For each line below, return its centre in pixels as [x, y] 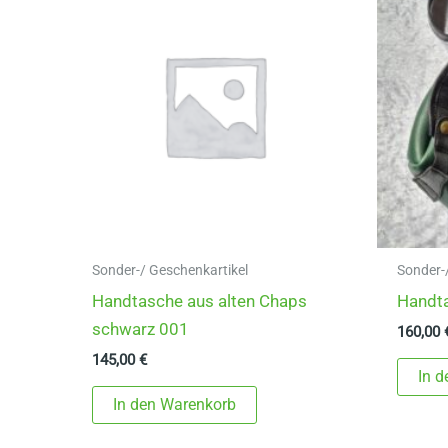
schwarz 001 [141, 328]
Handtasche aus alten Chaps [200, 300]
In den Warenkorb [175, 405]
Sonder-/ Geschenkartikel [170, 270]
